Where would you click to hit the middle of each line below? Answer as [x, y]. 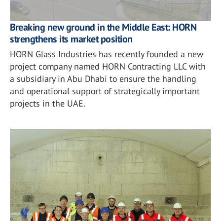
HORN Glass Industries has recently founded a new [107, 54]
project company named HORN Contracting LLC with [108, 66]
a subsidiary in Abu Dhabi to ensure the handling [103, 78]
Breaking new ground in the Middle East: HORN [103, 27]
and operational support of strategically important [105, 91]
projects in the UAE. [48, 103]
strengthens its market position [71, 39]
